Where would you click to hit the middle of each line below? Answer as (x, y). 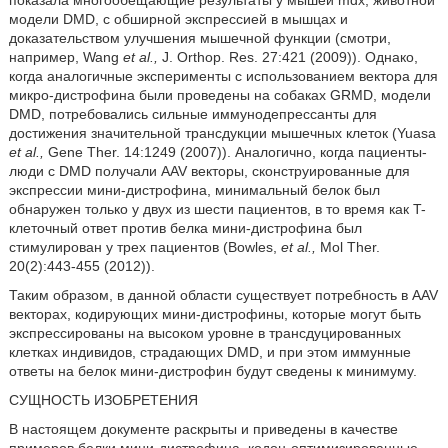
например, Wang (65, 57)
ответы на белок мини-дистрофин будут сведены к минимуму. (212, 371)
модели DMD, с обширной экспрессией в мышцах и (178, 19)
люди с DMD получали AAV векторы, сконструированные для (209, 171)
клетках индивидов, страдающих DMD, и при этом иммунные (209, 352)
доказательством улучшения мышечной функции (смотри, (199, 38)
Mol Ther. (347, 247)
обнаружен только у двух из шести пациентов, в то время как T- (217, 209)
